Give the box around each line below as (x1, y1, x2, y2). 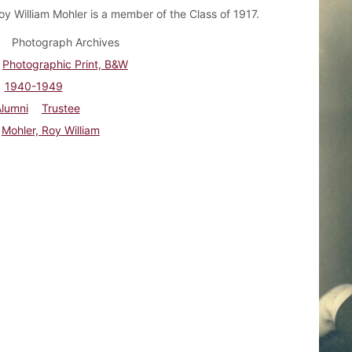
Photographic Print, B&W (2, 57, 128, 71)
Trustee (41, 101, 80, 115)
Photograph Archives (11, 35, 119, 49)
